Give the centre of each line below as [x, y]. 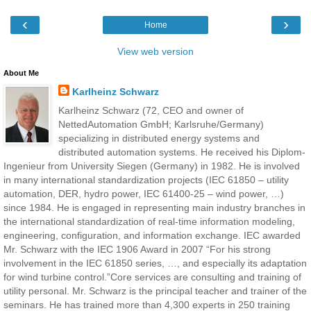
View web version [155, 51]
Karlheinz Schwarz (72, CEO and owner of [151, 110]
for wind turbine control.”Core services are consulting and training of [152, 277]
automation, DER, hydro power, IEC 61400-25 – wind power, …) [144, 193]
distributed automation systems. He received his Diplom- [182, 152]
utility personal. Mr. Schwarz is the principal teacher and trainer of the [155, 291]
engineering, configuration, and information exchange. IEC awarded [152, 235]
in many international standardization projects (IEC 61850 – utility [146, 179]
